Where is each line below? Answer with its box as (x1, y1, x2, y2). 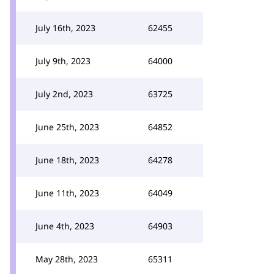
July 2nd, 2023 (35, 88, 93, 100)
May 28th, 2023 (35, 253, 98, 265)
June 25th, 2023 (35, 121, 99, 133)
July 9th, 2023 (35, 55, 91, 67)
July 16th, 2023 (35, 22, 95, 34)
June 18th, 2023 (35, 154, 99, 166)
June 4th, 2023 (35, 220, 94, 232)
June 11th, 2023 (35, 187, 99, 199)
